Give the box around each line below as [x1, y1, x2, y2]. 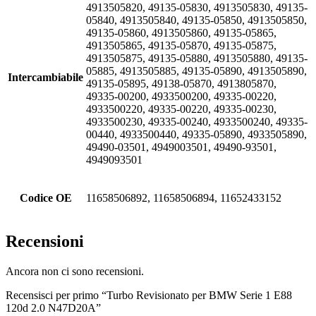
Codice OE [19, 191, 72, 204]
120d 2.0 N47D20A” [6, 301, 101, 314]
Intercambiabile [8, 71, 83, 83]
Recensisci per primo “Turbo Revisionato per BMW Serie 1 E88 [6, 288, 292, 301]
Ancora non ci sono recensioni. [6, 265, 144, 277]
